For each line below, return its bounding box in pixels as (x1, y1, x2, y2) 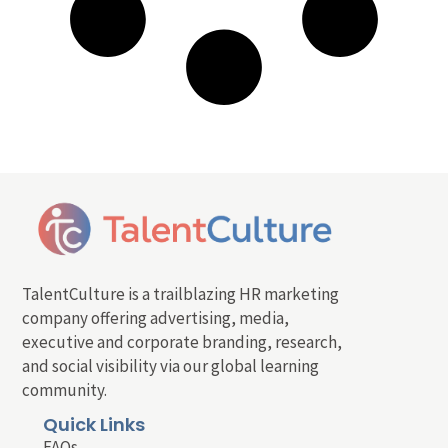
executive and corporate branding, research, (22, 330, 343, 353)
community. (22, 378, 108, 401)
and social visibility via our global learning (22, 354, 320, 377)
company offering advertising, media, (22, 306, 290, 329)
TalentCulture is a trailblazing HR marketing (22, 282, 340, 305)
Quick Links (42, 412, 145, 438)
